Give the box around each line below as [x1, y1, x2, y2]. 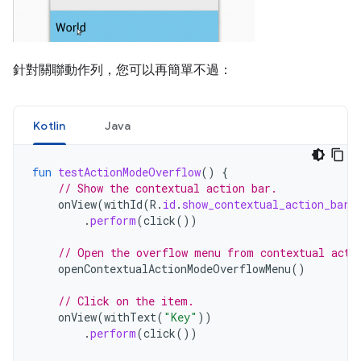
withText [104, 309, 156, 325]
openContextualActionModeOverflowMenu [58, 261, 291, 276]
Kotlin [33, 118, 66, 133]
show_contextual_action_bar [182, 197, 350, 212]
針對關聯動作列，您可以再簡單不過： [13, 62, 232, 78]
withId [104, 197, 143, 212]
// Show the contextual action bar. [58, 180, 277, 196]
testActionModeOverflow [58, 164, 201, 180]
